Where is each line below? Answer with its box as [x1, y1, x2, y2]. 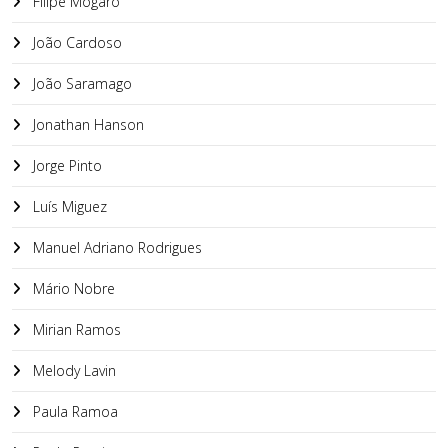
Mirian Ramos [29, 320, 121, 339]
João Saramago [29, 74, 132, 93]
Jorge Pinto [29, 156, 102, 175]
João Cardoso [29, 33, 122, 52]
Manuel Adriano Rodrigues [29, 238, 202, 257]
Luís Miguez [29, 197, 107, 216]
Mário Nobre [29, 279, 115, 298]
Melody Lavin [29, 361, 116, 380]
